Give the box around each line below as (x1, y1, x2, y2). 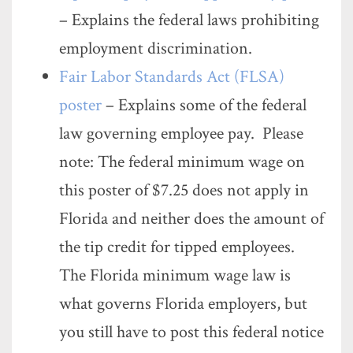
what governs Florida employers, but (59, 292, 307, 315)
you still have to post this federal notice (59, 321, 324, 344)
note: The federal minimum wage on (59, 150, 305, 173)
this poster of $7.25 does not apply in (59, 179, 309, 202)
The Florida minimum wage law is (59, 264, 291, 287)
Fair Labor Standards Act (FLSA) (59, 65, 284, 88)
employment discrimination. (59, 37, 252, 60)
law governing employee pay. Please (59, 122, 303, 145)
